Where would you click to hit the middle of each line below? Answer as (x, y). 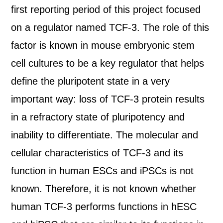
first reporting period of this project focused (106, 9)
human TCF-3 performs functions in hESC (104, 207)
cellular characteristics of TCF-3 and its (97, 153)
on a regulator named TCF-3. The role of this (110, 27)
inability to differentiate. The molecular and (105, 135)
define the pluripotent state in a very (91, 81)
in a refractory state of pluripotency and (98, 117)
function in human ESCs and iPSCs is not (103, 171)
